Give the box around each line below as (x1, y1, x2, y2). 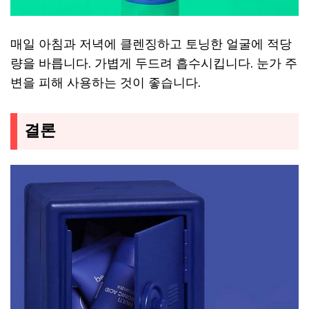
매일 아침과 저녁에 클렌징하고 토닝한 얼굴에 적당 (10, 36, 292, 52)
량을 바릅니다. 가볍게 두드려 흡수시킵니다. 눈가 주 (10, 55, 297, 71)
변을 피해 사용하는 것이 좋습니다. (10, 74, 201, 90)
